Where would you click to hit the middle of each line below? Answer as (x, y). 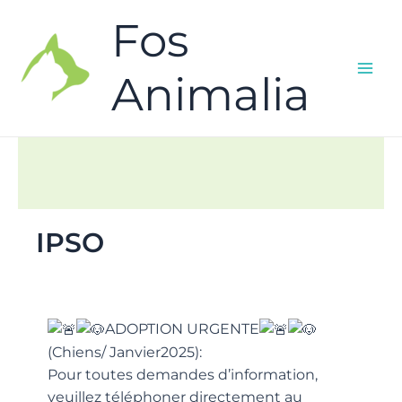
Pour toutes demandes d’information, (183, 375)
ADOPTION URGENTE (183, 329)
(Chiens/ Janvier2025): (125, 353)
